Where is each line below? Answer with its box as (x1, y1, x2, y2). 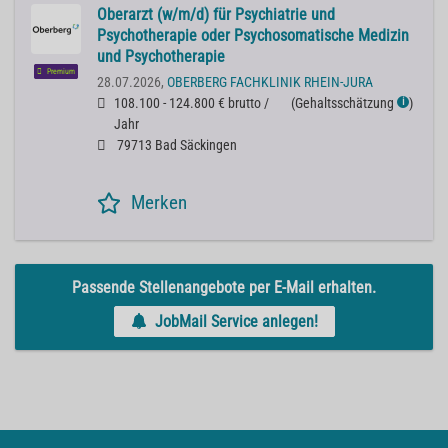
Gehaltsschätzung (295, 95, 394, 113)
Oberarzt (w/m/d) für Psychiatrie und (97, 5, 335, 25)
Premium (45, 67, 76, 77)
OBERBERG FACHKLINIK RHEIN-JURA (167, 74, 373, 92)
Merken (131, 191, 187, 215)
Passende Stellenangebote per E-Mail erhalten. (72, 277, 376, 297)
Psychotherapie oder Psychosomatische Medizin (97, 26, 409, 46)
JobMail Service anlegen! (154, 312, 318, 332)
